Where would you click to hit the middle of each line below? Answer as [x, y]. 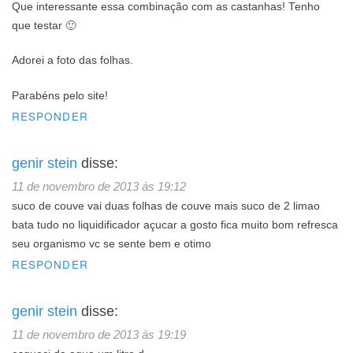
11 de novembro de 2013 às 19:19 [99, 334]
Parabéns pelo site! [60, 95]
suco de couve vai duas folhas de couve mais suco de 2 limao [166, 206]
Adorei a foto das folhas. [72, 61]
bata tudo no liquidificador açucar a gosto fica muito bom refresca [175, 225]
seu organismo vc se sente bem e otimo [111, 243]
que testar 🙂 [44, 26]
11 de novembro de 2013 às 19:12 [99, 186]
